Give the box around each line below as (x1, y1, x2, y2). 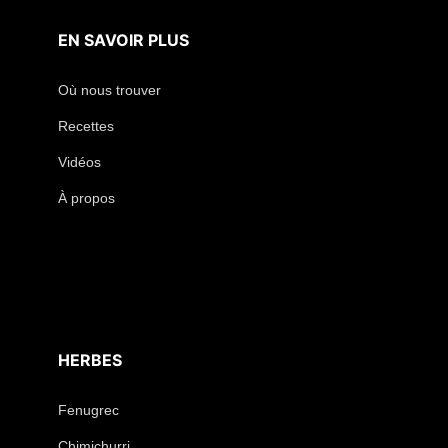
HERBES (58, 350, 123, 371)
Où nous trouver (58, 82, 162, 99)
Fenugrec (58, 402, 120, 419)
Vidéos (58, 154, 102, 171)
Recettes (58, 118, 115, 135)
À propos (58, 190, 116, 207)
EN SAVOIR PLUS (58, 30, 190, 51)
